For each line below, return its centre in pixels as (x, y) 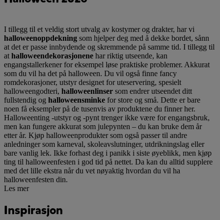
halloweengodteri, (33, 91)
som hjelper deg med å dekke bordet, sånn (143, 38)
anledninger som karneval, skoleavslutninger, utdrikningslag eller (104, 144)
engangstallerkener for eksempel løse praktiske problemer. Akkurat (107, 64)
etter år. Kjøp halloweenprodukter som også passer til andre (96, 135)
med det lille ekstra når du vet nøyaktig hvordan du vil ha (92, 170)
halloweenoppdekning (41, 38)
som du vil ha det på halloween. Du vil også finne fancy (90, 73)
